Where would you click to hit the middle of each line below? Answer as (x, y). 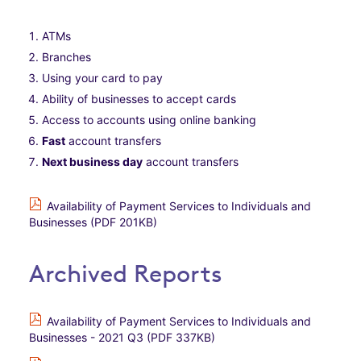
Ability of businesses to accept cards (142, 99)
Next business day (92, 162)
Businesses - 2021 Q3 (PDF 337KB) (122, 337)
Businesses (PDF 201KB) (93, 222)
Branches (66, 57)
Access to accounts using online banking (149, 120)
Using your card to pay (107, 78)
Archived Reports (126, 274)
